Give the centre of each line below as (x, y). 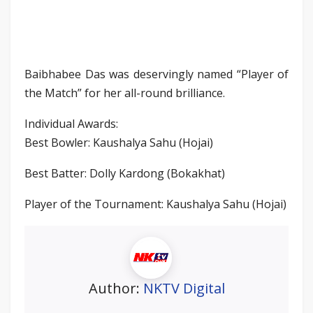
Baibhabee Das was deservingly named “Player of (156, 74)
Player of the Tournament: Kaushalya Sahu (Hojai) (155, 204)
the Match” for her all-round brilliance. (125, 93)
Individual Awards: (71, 123)
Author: (116, 288)
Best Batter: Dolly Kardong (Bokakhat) (125, 173)
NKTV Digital (184, 288)
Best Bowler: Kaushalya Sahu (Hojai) (119, 142)
